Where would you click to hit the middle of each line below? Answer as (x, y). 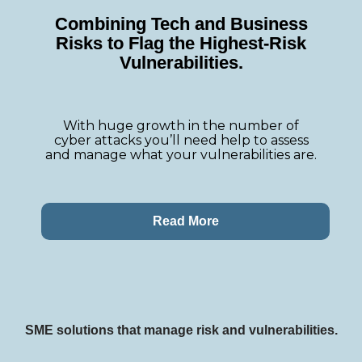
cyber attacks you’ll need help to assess (181, 141)
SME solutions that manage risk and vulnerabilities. (181, 330)
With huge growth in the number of (181, 126)
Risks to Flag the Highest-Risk (181, 44)
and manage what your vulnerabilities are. (181, 155)
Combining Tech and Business (181, 24)
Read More (185, 221)
